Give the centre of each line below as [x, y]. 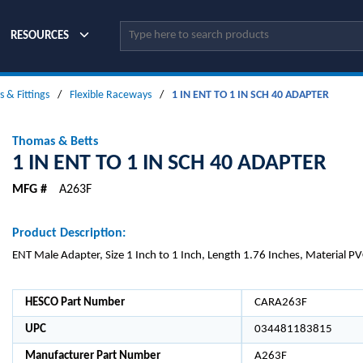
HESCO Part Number [75, 303]
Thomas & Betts [55, 142]
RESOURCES [40, 36]
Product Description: [69, 233]
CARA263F [280, 303]
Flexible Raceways [111, 95]
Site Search [146, 30]
